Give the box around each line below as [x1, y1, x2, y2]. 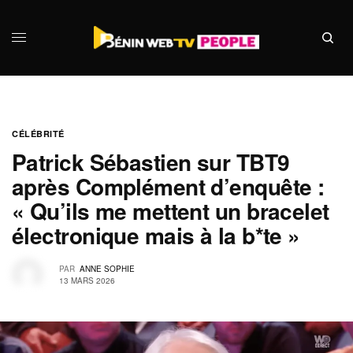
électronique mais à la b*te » [12, 219, 300, 251]
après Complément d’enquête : [12, 170, 325, 203]
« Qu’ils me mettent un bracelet [12, 195, 329, 227]
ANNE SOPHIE [80, 262, 135, 274]
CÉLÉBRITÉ [12, 128, 65, 139]
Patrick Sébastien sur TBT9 [12, 146, 290, 178]
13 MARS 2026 [59, 274, 115, 286]
